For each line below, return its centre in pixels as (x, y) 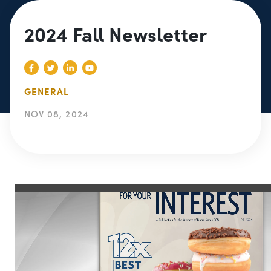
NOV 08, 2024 (57, 114)
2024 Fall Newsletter (116, 33)
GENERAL (47, 91)
